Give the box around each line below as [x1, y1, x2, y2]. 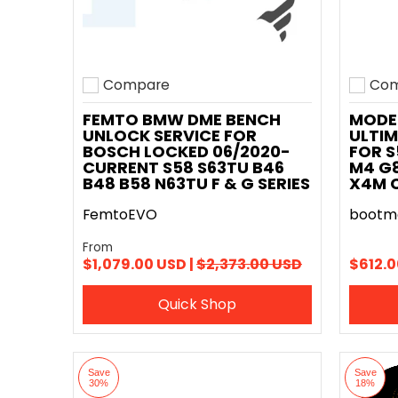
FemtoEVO [83, 204, 157, 225]
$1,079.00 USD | [83, 254, 196, 275]
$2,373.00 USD [196, 254, 302, 275]
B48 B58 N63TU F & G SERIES [83, 172, 310, 195]
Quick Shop [158, 294, 236, 314]
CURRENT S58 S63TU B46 [83, 156, 284, 179]
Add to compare [83, 86, 197, 107]
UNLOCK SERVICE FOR [83, 124, 257, 147]
